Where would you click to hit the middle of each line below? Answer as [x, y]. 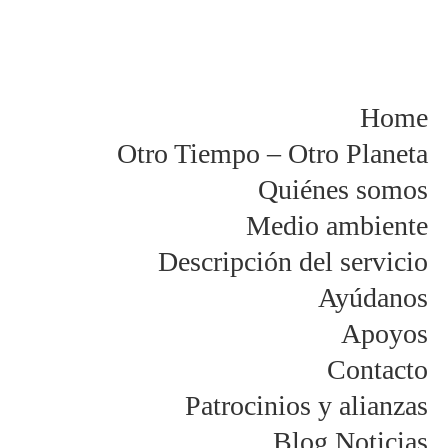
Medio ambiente [337, 225]
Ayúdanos [373, 297]
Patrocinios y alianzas [306, 405]
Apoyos [384, 333]
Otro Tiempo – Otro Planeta [272, 153]
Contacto [377, 369]
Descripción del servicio [293, 261]
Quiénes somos [343, 189]
